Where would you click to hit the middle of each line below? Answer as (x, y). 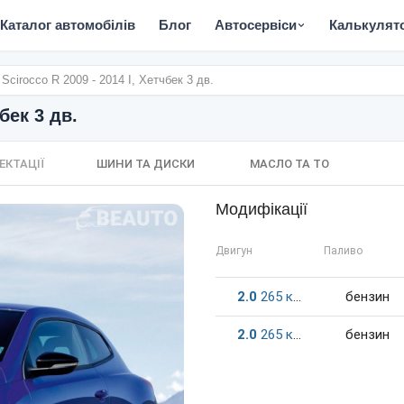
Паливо (343, 251)
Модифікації (262, 209)
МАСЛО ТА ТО (289, 164)
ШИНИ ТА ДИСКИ (145, 164)
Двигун (234, 251)
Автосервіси (256, 25)
